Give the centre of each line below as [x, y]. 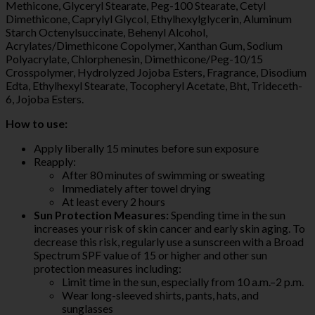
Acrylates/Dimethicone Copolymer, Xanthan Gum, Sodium [144, 45]
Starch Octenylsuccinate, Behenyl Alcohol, [107, 32]
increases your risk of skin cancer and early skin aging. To [169, 228]
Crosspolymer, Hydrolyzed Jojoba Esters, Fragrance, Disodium [156, 72]
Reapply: [55, 161]
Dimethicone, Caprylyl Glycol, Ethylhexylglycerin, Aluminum [149, 18]
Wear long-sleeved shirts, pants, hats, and [160, 295]
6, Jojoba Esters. [45, 98]
